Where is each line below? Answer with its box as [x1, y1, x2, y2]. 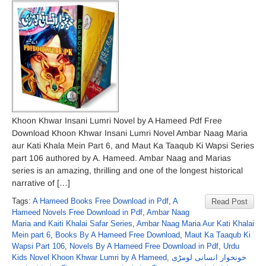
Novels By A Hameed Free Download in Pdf [69, 242, 218, 251]
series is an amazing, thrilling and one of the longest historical [12, 166, 243, 175]
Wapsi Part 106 [12, 242, 65, 251]
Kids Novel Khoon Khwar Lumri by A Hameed [12, 253, 167, 262]
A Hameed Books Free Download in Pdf [33, 197, 169, 205]
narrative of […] [12, 178, 70, 188]
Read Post [211, 197, 248, 206]
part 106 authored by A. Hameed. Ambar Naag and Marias [12, 153, 231, 163]
